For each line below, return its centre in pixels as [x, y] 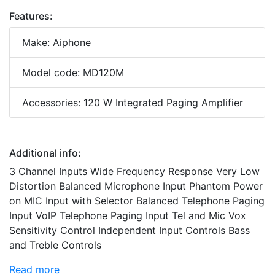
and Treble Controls [55, 245]
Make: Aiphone [56, 42]
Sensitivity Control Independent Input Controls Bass [130, 230]
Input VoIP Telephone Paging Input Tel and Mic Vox [128, 215]
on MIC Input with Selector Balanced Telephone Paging [137, 200]
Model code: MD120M [73, 72]
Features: [31, 16]
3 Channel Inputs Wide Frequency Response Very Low [134, 171]
